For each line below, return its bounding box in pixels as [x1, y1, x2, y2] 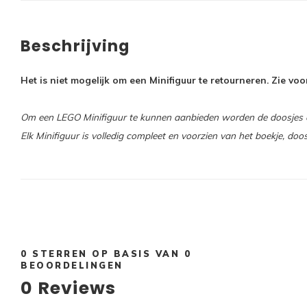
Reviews [33, 276, 116, 300]
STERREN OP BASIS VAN [27, 248, 184, 259]
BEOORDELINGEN [21, 260, 123, 271]
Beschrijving [21, 35, 130, 57]
